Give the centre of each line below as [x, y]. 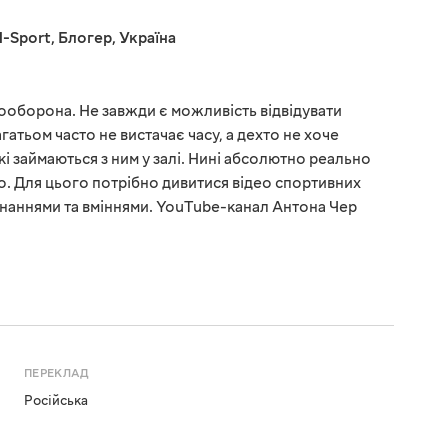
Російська [56, 401]
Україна [147, 38]
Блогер [85, 38]
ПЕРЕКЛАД [57, 374]
